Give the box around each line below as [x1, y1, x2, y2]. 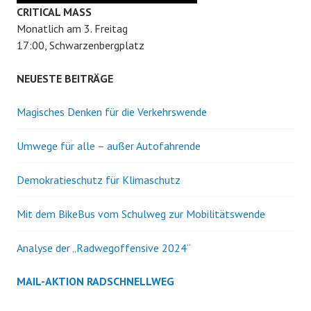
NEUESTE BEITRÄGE [17, 71, 113, 85]
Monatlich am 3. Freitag [17, 21, 128, 35]
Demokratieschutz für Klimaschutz [17, 172, 180, 187]
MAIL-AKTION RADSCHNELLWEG [17, 274, 174, 288]
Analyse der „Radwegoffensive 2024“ [17, 240, 191, 255]
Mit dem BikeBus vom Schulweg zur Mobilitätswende [17, 206, 265, 221]
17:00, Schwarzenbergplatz [17, 37, 144, 52]
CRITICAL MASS [17, 4, 92, 19]
